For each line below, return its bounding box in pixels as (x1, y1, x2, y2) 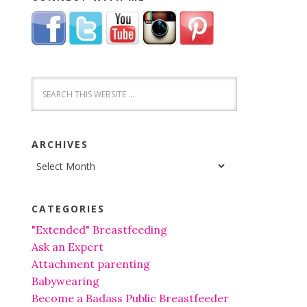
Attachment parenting (32, 257, 150, 271)
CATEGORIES (32, 202, 105, 216)
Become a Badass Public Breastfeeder (32, 291, 229, 306)
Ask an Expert (32, 240, 103, 254)
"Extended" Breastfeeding (32, 223, 167, 237)
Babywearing (32, 274, 99, 288)
